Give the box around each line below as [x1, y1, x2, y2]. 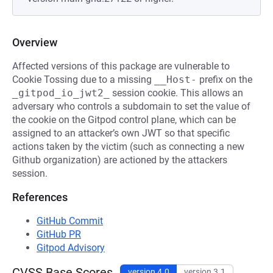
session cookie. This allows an [110, 87, 243, 99]
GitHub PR [37, 229, 81, 240]
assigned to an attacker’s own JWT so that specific [12, 127, 230, 139]
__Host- [154, 74, 197, 85]
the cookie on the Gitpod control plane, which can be [12, 114, 236, 126]
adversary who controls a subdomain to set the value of [12, 101, 250, 112]
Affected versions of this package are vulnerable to [12, 60, 230, 72]
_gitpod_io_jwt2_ [12, 87, 110, 99]
